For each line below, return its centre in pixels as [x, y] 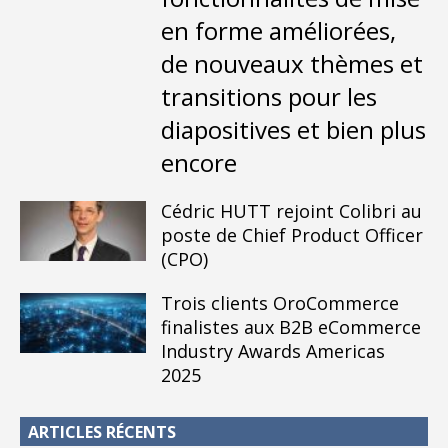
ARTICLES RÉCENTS [102, 432]
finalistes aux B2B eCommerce [290, 327]
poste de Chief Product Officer [291, 235]
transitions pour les [268, 97]
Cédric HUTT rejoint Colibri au [291, 211]
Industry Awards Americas [272, 351]
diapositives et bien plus [293, 130]
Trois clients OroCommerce [279, 303]
